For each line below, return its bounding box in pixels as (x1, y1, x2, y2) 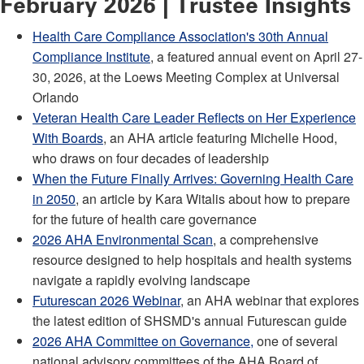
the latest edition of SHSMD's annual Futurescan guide (32, 310, 347, 330)
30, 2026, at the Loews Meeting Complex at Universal (32, 67, 340, 86)
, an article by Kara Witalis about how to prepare (76, 188, 350, 208)
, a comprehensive (213, 229, 318, 249)
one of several (253, 331, 338, 350)
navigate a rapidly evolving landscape (32, 270, 250, 289)
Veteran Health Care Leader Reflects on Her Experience (32, 107, 356, 127)
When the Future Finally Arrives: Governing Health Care (32, 168, 353, 188)
